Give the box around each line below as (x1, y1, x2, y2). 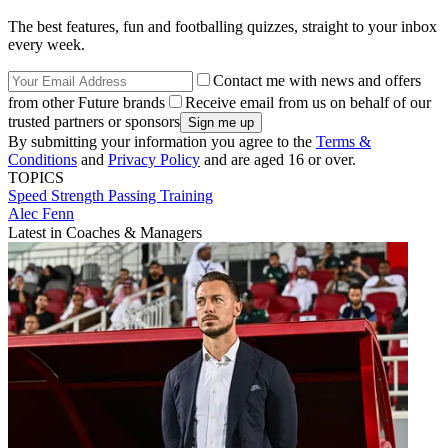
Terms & (316, 132, 371, 150)
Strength (51, 186, 108, 204)
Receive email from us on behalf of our (185, 93, 431, 111)
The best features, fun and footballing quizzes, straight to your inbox (8, 17, 437, 35)
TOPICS (8, 168, 64, 186)
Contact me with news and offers (213, 71, 421, 89)
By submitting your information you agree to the (8, 132, 316, 150)
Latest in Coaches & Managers (8, 223, 202, 241)
